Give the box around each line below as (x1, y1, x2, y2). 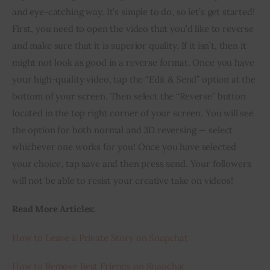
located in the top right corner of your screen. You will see (12, 107, 256, 119)
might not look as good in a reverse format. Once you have (12, 56, 257, 68)
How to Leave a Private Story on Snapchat (12, 231, 188, 243)
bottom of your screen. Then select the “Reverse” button (12, 90, 248, 102)
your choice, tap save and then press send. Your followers (12, 157, 254, 169)
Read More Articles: (12, 203, 96, 215)
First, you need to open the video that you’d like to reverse (12, 22, 256, 34)
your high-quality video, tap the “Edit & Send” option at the (12, 73, 258, 85)
